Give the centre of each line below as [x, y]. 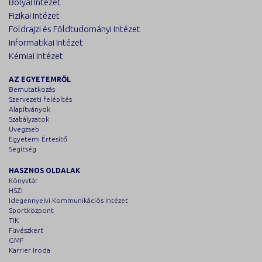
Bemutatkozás [32, 89]
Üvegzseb [24, 129]
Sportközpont [31, 210]
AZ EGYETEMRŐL [40, 79]
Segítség [23, 149]
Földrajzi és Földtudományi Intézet [75, 29]
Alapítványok [30, 109]
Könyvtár [23, 180]
